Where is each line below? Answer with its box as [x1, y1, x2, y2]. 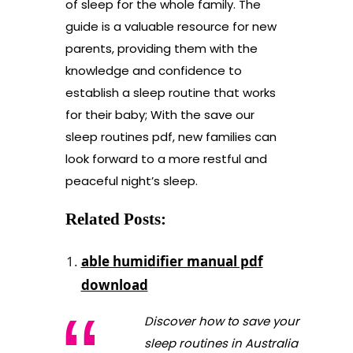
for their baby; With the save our [65, 106, 255, 123]
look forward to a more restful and [65, 150, 267, 167]
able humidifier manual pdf [80, 252, 263, 271]
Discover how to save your [143, 313, 299, 330]
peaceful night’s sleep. [65, 172, 198, 189]
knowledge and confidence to [65, 61, 242, 79]
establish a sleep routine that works [65, 84, 276, 101]
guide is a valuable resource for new [65, 17, 277, 35]
